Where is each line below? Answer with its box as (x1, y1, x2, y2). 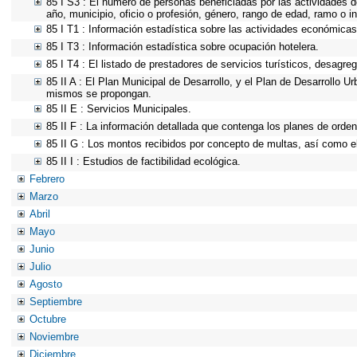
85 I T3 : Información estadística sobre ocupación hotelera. (46, 41, 319, 53)
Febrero (29, 173, 65, 185)
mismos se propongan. (46, 88, 151, 100)
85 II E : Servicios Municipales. (46, 103, 191, 115)
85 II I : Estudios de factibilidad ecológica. (46, 155, 241, 167)
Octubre (29, 313, 66, 325)
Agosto (29, 278, 62, 290)
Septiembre (29, 296, 82, 308)
